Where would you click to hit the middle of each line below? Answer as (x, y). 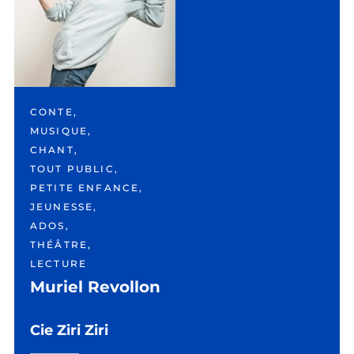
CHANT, (54, 150)
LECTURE (59, 264)
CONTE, (54, 112)
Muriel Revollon (95, 287)
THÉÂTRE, (61, 245)
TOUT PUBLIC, (74, 169)
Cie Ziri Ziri (69, 330)
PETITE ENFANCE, (87, 188)
